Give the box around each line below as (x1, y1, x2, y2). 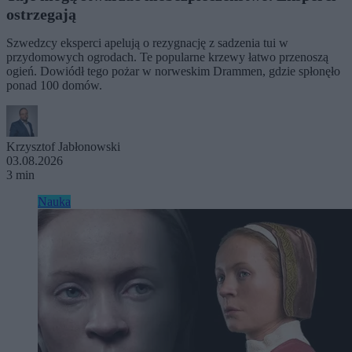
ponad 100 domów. (6, 79, 102, 93)
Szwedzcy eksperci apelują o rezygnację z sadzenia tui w (6, 36, 288, 50)
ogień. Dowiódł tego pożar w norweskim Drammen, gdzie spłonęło (6, 64, 340, 79)
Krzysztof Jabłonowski (6, 140, 120, 154)
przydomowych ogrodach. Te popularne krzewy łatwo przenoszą (6, 50, 328, 64)
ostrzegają (6, 5, 76, 24)
